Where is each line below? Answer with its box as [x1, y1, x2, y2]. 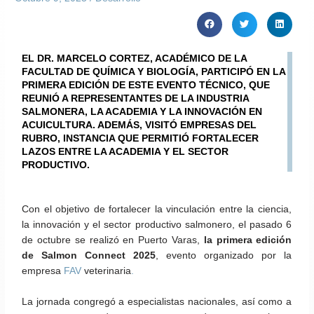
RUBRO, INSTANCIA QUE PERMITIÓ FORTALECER [22, 132, 259, 144]
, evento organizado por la [156, 250, 292, 261]
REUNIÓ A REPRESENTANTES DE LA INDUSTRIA [22, 92, 250, 104]
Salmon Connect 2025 [41, 250, 156, 261]
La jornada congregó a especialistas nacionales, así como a [22, 296, 292, 308]
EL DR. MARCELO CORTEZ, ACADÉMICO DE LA [22, 52, 247, 64]
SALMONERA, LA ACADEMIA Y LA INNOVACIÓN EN [22, 105, 263, 117]
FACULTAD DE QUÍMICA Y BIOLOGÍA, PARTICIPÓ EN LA [22, 65, 286, 77]
